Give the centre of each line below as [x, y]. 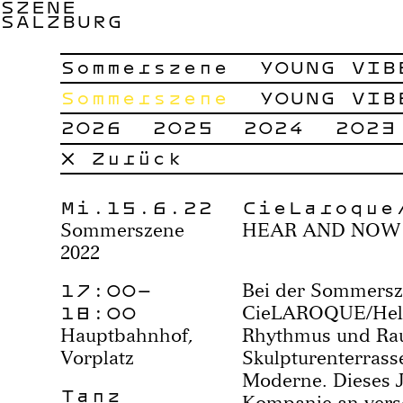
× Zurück [122, 157]
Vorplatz [98, 358]
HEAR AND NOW [321, 230]
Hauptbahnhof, [127, 336]
